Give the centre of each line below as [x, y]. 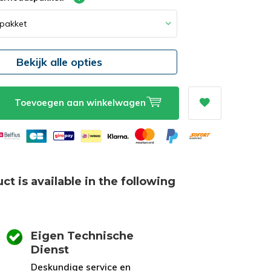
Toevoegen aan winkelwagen [80, 103]
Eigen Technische [82, 236]
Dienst [50, 250]
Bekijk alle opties [60, 62]
